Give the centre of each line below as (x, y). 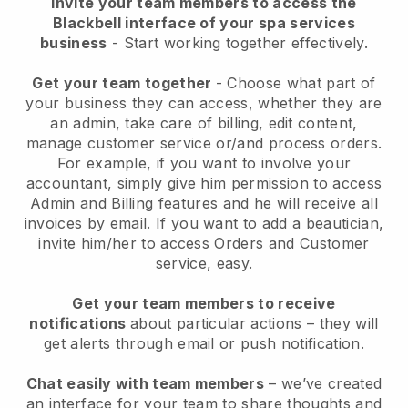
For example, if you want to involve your (204, 163)
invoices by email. (90, 223)
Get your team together (124, 82)
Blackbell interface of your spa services (204, 22)
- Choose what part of (296, 82)
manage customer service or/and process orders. (204, 143)
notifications (80, 323)
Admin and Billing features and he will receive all (204, 203)
